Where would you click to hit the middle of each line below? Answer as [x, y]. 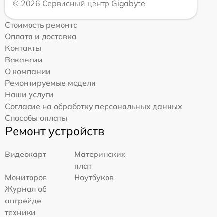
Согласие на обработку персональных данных [93, 106]
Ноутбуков [94, 178]
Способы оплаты [36, 118]
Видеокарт [25, 154]
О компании [28, 71]
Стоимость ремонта [41, 25]
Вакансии [24, 60]
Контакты [23, 48]
